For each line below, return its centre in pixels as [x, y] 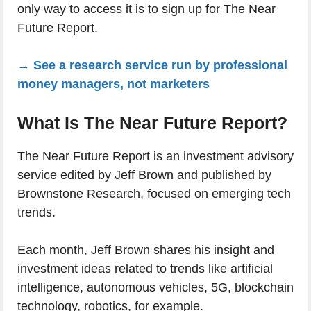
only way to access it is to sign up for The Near [146, 9]
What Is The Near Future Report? [152, 123]
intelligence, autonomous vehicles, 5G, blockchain [155, 288]
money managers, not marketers [114, 84]
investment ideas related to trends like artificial [145, 269]
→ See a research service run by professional [152, 66]
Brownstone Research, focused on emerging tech [154, 194]
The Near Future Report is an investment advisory [155, 157]
